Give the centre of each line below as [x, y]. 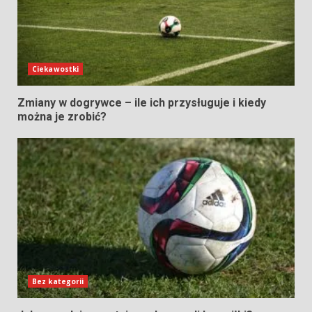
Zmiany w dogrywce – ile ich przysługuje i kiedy [142, 103]
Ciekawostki [56, 69]
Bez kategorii [58, 282]
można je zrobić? [62, 117]
